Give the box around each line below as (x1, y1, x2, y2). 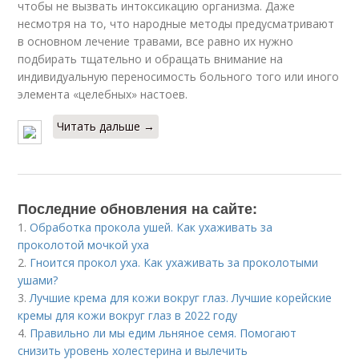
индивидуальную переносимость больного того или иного (18, 69, 340, 84)
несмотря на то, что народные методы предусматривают (18, 16, 335, 31)
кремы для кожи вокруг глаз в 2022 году (18, 308, 238, 323)
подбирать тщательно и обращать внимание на (18, 51, 284, 67)
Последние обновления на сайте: (18, 198, 258, 219)
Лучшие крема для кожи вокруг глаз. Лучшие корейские (30, 290, 333, 305)
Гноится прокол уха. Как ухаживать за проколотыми (30, 255, 319, 270)
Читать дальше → (57, 119, 155, 134)
